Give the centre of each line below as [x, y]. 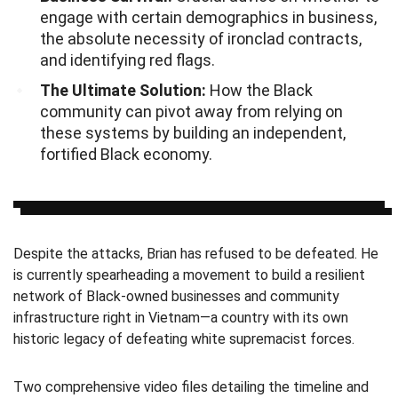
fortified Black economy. [126, 155]
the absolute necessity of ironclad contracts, [201, 39]
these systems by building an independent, [193, 133]
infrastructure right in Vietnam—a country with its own [181, 318]
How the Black [259, 91]
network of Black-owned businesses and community [176, 297]
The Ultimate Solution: [123, 91]
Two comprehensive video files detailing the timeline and [191, 387]
